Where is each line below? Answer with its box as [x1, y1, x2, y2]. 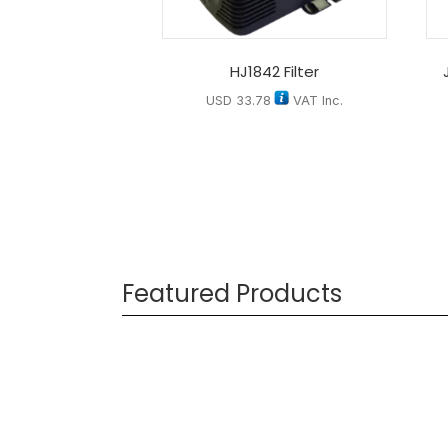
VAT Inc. [288, 92, 343, 108]
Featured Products [122, 277, 342, 311]
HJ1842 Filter [229, 61, 319, 83]
